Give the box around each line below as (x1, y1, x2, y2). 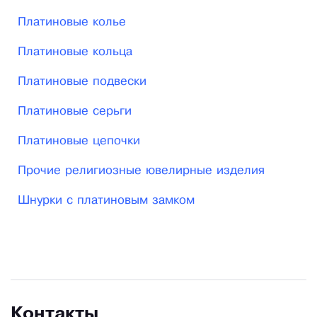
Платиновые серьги (18, 106, 132, 117)
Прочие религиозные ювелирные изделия (18, 166, 265, 177)
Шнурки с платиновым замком (18, 195, 195, 207)
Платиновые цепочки (18, 136, 140, 147)
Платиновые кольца (18, 47, 132, 58)
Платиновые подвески (18, 76, 146, 88)
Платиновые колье (18, 17, 126, 28)
